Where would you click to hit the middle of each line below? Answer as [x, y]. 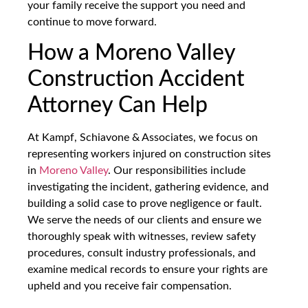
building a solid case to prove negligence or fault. [145, 203]
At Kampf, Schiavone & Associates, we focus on [143, 137]
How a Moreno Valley [131, 53]
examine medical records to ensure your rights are [147, 269]
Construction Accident [136, 79]
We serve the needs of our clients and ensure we [144, 220]
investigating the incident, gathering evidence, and [148, 187]
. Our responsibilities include [177, 170]
